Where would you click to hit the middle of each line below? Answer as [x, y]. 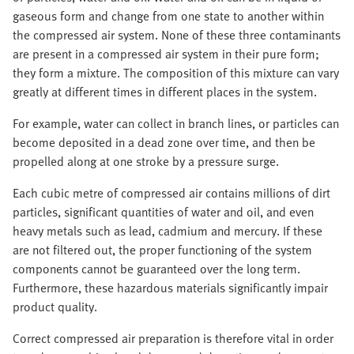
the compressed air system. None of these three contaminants [177, 35]
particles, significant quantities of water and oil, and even [163, 212]
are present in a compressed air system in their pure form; [166, 54]
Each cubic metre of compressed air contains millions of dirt [171, 193]
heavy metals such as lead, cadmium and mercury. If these [168, 231]
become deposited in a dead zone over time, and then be [164, 142]
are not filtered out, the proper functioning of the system [162, 250]
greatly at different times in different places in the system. [165, 92]
